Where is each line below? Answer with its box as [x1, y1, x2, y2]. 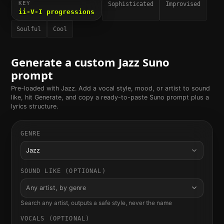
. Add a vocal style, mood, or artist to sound [74, 84, 210, 92]
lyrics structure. [10, 102, 58, 110]
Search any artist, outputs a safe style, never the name [20, 199, 172, 207]
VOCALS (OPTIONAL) [20, 214, 90, 222]
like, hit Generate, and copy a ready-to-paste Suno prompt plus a [10, 93, 209, 101]
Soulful [16, 25, 41, 32]
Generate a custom [10, 54, 118, 70]
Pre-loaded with [10, 84, 61, 92]
